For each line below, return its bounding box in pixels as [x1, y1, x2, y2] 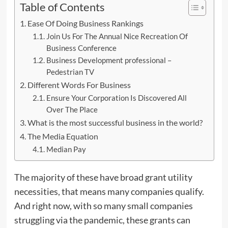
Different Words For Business [27, 79, 131, 90]
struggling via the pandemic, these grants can [14, 214, 190, 225]
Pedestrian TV [46, 67, 95, 76]
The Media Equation [27, 131, 98, 141]
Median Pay [46, 145, 87, 154]
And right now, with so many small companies [14, 199, 193, 211]
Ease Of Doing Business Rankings [27, 18, 144, 28]
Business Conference [46, 43, 117, 52]
